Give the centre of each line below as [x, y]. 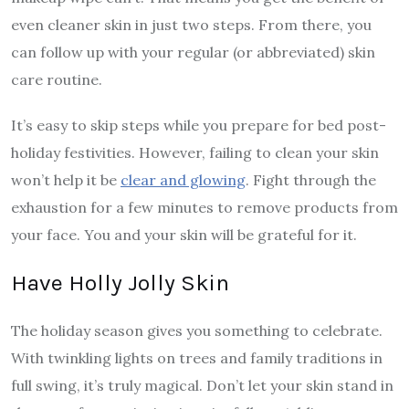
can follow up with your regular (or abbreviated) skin [193, 52]
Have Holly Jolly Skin [120, 282]
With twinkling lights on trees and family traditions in [197, 357]
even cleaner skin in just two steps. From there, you [191, 24]
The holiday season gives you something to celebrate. [197, 330]
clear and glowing [183, 179]
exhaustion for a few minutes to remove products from [204, 207]
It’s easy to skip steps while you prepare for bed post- [199, 125]
